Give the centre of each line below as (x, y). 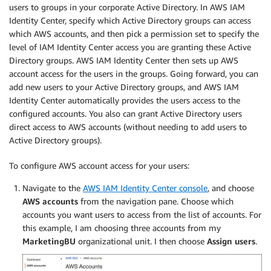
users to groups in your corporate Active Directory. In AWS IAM (127, 7)
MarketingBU (50, 241)
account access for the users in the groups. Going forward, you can (134, 74)
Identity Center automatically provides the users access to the (125, 100)
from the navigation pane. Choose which (156, 201)
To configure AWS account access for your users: (99, 166)
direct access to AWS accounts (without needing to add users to (128, 127)
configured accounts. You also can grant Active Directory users (126, 114)
